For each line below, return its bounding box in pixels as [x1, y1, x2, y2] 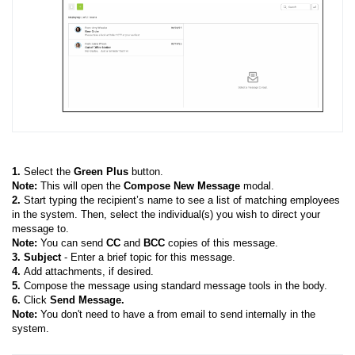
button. [132, 166, 163, 178]
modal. [243, 180, 277, 193]
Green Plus [74, 166, 132, 178]
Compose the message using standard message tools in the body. [24, 280, 330, 292]
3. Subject [12, 251, 61, 264]
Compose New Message [124, 180, 243, 193]
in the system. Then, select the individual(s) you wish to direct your [12, 208, 320, 221]
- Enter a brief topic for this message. [61, 251, 235, 264]
